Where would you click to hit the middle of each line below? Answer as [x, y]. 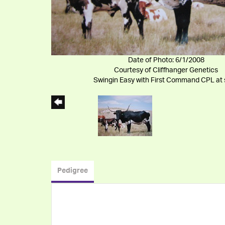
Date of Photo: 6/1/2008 [166, 61]
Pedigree [73, 171]
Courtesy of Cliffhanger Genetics [166, 71]
